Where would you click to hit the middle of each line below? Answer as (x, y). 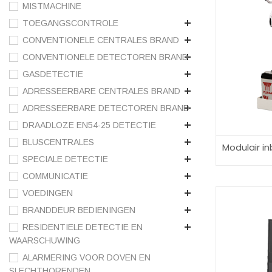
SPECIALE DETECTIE (65, 159)
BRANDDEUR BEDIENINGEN (79, 210)
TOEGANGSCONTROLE (70, 23)
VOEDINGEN (48, 193)
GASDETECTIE (53, 74)
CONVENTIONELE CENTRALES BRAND (101, 40)
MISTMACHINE (52, 6)
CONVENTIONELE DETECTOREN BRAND (105, 57)
